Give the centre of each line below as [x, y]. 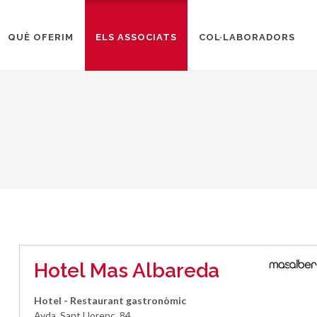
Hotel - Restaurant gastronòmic [110, 300]
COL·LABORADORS [247, 37]
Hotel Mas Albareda [127, 271]
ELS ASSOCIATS [136, 37]
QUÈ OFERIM [41, 37]
